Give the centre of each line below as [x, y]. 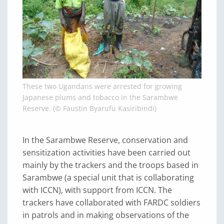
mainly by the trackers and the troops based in [110, 165]
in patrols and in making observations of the [106, 215]
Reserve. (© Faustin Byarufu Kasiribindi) [89, 108]
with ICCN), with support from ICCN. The [97, 190]
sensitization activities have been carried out [106, 152]
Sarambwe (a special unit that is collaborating [108, 177]
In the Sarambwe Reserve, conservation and [105, 140]
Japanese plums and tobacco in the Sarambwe [100, 97]
